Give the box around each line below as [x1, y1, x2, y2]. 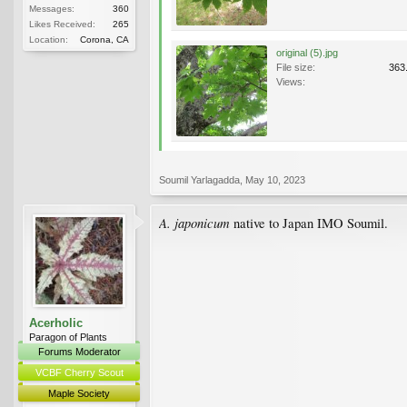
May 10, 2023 [245, 174, 305, 185]
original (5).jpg [276, 46, 338, 58]
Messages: [29, 3, 74, 14]
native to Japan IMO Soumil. [233, 213, 388, 232]
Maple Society [48, 387, 110, 399]
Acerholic [29, 315, 83, 330]
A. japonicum [159, 213, 233, 232]
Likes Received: [29, 18, 95, 29]
